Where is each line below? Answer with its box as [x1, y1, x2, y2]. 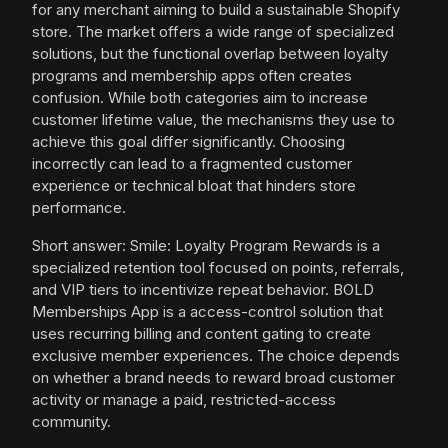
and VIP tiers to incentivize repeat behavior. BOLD [32, 280, 374, 300]
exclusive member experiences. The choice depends [32, 346, 400, 366]
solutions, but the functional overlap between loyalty [32, 44, 388, 64]
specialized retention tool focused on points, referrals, [32, 258, 404, 278]
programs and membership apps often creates [32, 66, 352, 86]
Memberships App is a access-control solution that [32, 302, 383, 322]
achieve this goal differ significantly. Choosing [32, 132, 345, 152]
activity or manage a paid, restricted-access [32, 390, 336, 410]
